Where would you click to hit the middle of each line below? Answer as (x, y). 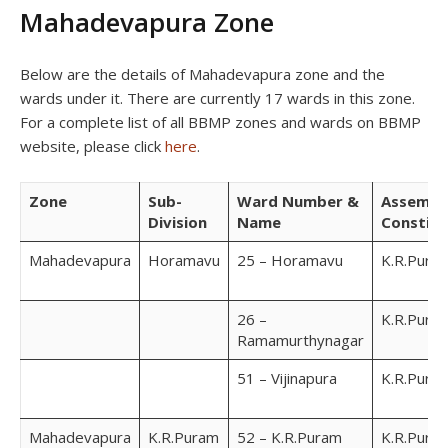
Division (177, 221)
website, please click (92, 145)
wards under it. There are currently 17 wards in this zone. (217, 97)
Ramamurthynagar (300, 339)
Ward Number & (298, 200)
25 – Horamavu (290, 259)
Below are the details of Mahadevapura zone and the (202, 73)
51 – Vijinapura (287, 377)
